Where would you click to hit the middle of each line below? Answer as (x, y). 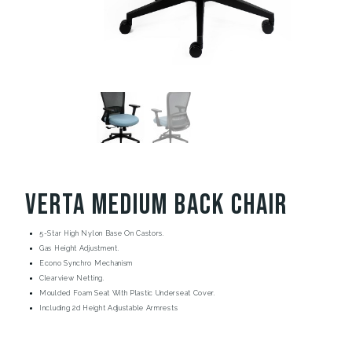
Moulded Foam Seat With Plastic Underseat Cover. (128, 293)
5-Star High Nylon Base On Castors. (102, 233)
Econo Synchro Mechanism (86, 263)
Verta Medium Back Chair (156, 205)
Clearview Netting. (72, 278)
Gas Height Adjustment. (80, 248)
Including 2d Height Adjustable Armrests (109, 308)
